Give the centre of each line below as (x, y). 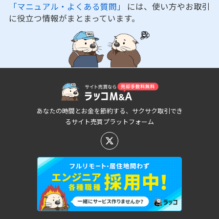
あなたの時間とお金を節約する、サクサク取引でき (109, 111)
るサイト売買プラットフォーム (109, 122)
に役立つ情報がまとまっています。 (74, 18)
